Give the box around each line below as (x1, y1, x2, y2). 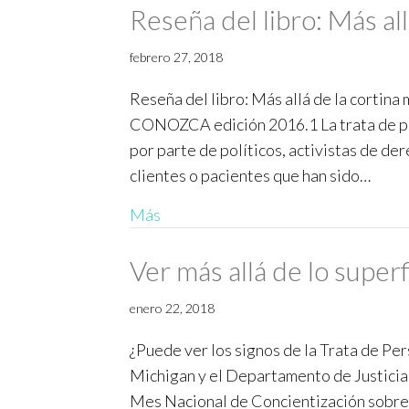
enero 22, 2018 (130, 300, 215, 317)
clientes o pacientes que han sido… (130, 165, 371, 186)
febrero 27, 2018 (130, 49, 223, 66)
